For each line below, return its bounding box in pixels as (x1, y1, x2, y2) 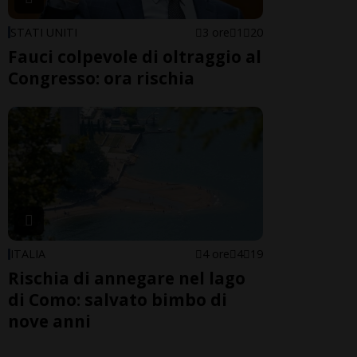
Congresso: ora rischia (8, 66, 194, 89)
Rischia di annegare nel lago (8, 266, 245, 289)
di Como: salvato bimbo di (8, 288, 227, 311)
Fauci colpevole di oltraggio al (8, 45, 261, 68)
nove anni (8, 309, 91, 332)
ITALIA (10, 245, 45, 261)
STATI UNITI (10, 24, 77, 40)
